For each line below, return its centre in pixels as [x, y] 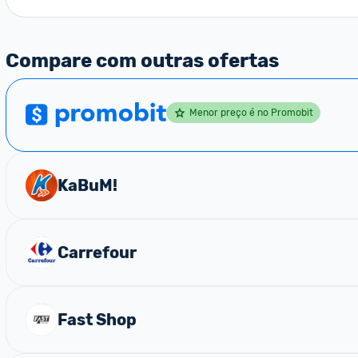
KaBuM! [88, 185]
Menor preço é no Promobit [251, 112]
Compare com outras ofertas [142, 61]
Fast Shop [97, 320]
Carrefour [97, 253]
